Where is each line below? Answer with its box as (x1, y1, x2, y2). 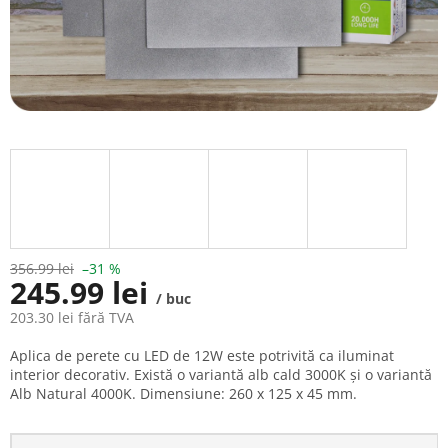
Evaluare (9, 336, 67, 356)
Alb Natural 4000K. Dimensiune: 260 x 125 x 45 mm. (10, 384, 357, 404)
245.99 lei (10, 272, 156, 314)
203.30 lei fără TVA (10, 308, 134, 328)
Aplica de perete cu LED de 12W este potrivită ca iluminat (10, 346, 394, 366)
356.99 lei (10, 259, 74, 279)
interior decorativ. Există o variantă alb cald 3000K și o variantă (10, 365, 432, 385)
